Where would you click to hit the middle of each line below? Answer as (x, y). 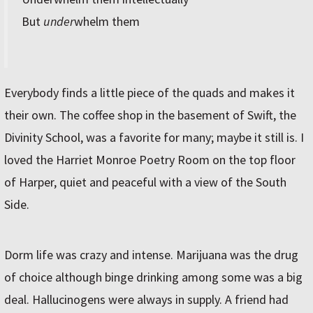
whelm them (107, 22)
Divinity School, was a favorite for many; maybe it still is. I (154, 138)
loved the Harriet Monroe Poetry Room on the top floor (150, 160)
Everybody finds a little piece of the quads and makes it (150, 93)
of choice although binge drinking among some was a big (153, 277)
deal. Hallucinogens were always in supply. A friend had (146, 300)
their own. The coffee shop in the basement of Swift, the (150, 115)
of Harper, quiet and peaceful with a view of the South (145, 182)
